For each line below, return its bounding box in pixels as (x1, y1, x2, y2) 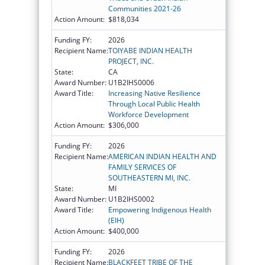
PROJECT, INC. (108, 56, 154, 66)
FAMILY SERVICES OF (108, 161, 176, 172)
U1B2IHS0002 (108, 193, 154, 204)
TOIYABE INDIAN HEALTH (108, 45, 192, 56)
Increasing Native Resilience (108, 88, 201, 98)
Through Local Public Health (108, 98, 200, 109)
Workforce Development (108, 109, 189, 119)
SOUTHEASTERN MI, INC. (108, 172, 190, 183)
